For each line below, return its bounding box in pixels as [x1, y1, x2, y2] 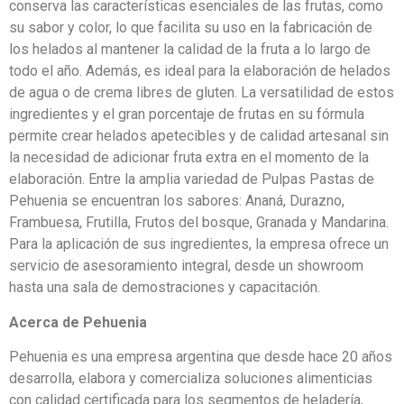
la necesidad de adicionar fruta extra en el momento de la [9, 149, 369, 167]
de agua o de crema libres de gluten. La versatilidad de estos [9, 84, 394, 102]
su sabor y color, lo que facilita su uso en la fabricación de [9, 19, 372, 37]
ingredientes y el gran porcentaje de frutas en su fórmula [9, 106, 364, 124]
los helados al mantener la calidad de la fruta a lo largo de [9, 41, 371, 59]
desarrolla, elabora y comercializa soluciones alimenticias [9, 370, 372, 388]
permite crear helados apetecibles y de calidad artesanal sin [9, 127, 389, 145]
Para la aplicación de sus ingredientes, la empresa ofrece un [9, 235, 389, 253]
